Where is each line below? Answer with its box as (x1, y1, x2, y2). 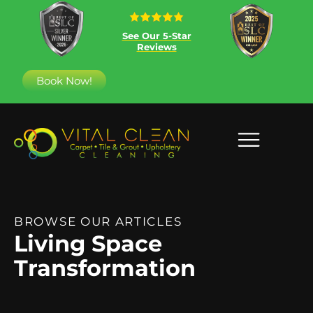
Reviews (136, 41, 177, 52)
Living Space (14, 229, 162, 257)
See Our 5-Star (122, 29, 191, 41)
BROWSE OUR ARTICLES (14, 214, 182, 228)
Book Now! (36, 73, 92, 87)
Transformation (14, 254, 196, 282)
